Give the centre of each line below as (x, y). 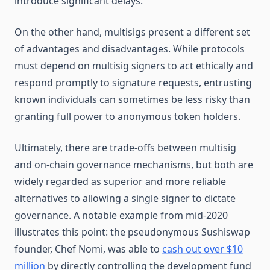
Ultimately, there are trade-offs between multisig (125, 148)
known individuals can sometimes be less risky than (132, 99)
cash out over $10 (202, 249)
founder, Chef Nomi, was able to (88, 249)
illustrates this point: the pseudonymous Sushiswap (132, 232)
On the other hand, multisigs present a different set (132, 32)
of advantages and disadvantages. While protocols (130, 49)
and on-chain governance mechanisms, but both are (134, 165)
